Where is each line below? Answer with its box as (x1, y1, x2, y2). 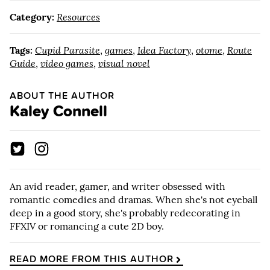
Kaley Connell (10, 99, 107, 123)
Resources (57, 11, 100, 24)
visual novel (98, 57, 150, 70)
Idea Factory (137, 44, 191, 57)
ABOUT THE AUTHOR (10, 89, 115, 103)
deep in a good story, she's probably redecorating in (10, 206, 240, 219)
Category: (10, 11, 54, 24)
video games (40, 57, 93, 70)
